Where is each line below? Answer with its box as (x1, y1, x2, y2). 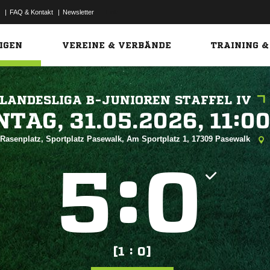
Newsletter (63, 8, 94, 16)
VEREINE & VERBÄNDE (62, 41, 172, 49)
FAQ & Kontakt (10, 8, 53, 16)
